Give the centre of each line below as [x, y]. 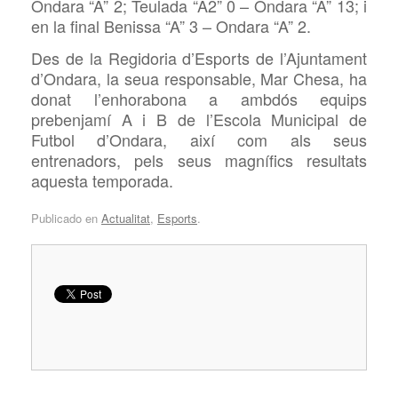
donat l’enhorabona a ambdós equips [199, 99]
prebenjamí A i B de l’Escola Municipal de [199, 119]
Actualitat [126, 218]
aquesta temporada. [102, 181]
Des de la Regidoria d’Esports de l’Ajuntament [199, 58]
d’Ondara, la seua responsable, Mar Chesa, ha [199, 79]
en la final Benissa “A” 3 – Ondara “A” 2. [171, 26]
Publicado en [66, 218]
